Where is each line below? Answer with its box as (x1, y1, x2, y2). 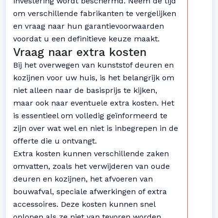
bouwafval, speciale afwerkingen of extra (13, 187, 167, 196)
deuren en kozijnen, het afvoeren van (13, 174, 153, 183)
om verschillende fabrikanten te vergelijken (13, 9, 176, 18)
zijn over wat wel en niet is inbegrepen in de (13, 124, 178, 133)
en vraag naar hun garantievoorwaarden (13, 21, 164, 31)
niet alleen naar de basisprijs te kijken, (13, 86, 157, 95)
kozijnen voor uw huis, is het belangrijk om (13, 73, 174, 82)
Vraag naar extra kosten (13, 45, 146, 59)
